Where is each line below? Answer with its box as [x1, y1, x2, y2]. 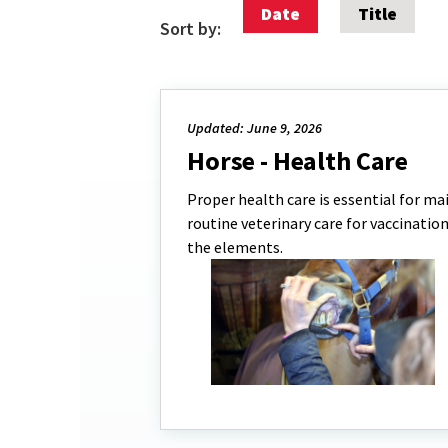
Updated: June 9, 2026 [187, 119, 322, 137]
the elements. [187, 237, 283, 257]
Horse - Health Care [187, 144, 409, 177]
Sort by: [160, 17, 221, 40]
